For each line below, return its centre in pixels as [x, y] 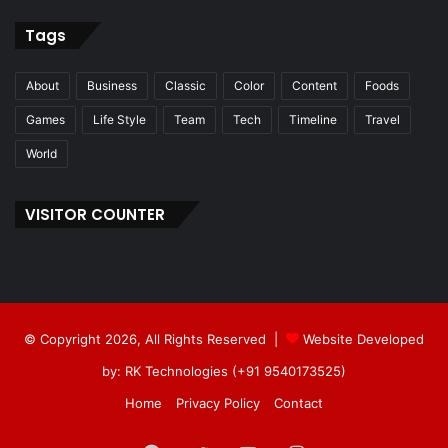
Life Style [119, 120]
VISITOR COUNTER [95, 215]
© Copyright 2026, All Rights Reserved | [155, 339]
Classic [185, 86]
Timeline [313, 120]
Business [112, 86]
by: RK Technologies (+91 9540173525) [224, 371]
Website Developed [361, 339]
